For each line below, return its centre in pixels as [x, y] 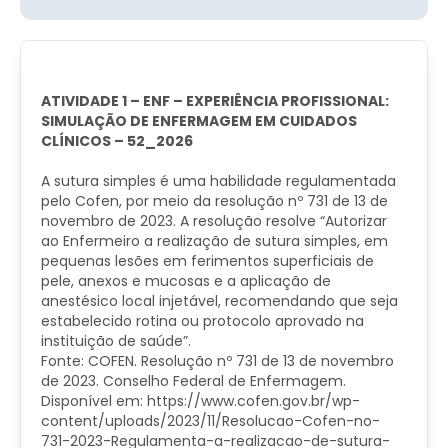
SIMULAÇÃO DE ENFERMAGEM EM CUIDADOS [199, 121]
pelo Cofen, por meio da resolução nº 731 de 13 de [214, 201]
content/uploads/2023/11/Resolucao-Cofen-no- [210, 421]
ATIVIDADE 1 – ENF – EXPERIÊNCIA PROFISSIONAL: [215, 101]
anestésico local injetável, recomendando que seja [219, 301]
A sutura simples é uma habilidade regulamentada [218, 181]
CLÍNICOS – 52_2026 [117, 141]
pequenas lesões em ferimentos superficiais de [207, 261]
